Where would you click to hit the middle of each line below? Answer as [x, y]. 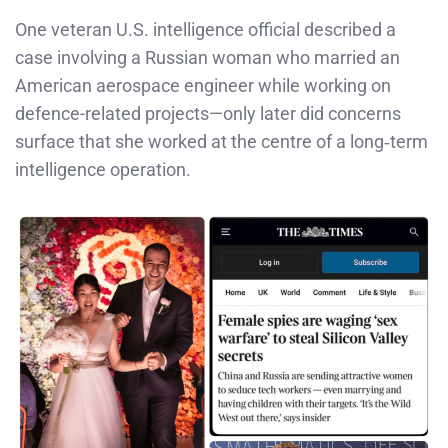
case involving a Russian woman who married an [207, 57]
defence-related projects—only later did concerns [208, 113]
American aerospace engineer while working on [203, 85]
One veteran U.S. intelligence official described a [205, 29]
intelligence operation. [103, 169]
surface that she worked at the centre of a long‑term [221, 141]
